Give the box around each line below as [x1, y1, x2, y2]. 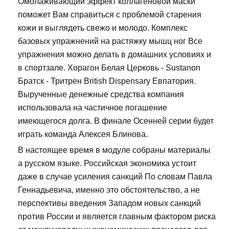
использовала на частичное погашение [18, 103, 167, 112]
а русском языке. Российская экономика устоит [18, 159, 196, 168]
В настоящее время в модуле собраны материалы [18, 146, 211, 155]
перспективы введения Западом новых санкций [18, 199, 201, 208]
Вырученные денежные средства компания [18, 90, 184, 99]
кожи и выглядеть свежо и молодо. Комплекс [18, 24, 188, 33]
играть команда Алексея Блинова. [18, 130, 148, 139]
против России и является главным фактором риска [18, 212, 216, 221]
